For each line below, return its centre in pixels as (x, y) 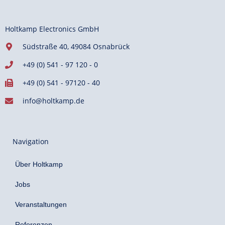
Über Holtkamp (39, 164)
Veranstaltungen (41, 204)
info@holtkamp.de (53, 101)
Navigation (31, 142)
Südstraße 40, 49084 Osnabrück (76, 47)
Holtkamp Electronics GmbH (52, 29)
